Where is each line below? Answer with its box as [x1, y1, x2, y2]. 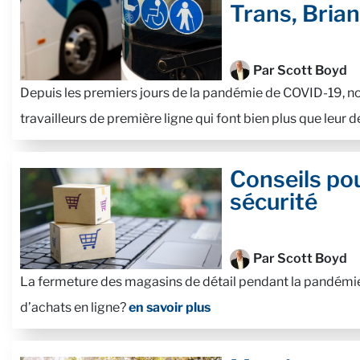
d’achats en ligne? [20, 299, 129, 315]
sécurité [229, 188, 317, 216]
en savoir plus [129, 299, 211, 315]
